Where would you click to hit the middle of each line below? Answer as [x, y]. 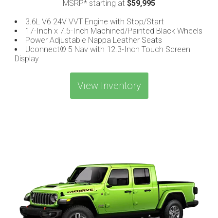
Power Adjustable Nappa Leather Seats [94, 40]
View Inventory [109, 86]
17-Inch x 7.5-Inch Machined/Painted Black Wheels [114, 31]
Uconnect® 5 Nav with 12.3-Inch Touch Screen [108, 50]
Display [27, 59]
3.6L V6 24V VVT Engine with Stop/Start [95, 22]
